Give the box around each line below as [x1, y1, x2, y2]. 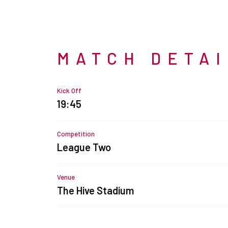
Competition [57, 130, 95, 138]
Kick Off [57, 87, 81, 95]
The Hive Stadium [57, 184, 134, 196]
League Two [57, 141, 111, 153]
